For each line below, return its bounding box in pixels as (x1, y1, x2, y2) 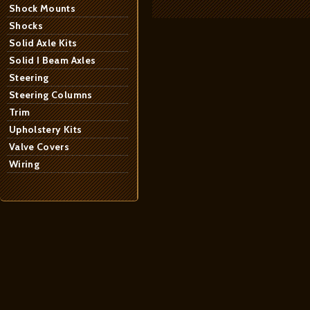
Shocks (9, 19, 44, 32)
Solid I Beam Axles (9, 54, 96, 66)
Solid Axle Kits (9, 37, 77, 49)
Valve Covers (9, 140, 70, 153)
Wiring (9, 158, 40, 170)
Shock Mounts (9, 2, 76, 15)
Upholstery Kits (9, 123, 82, 136)
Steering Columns (9, 89, 93, 101)
